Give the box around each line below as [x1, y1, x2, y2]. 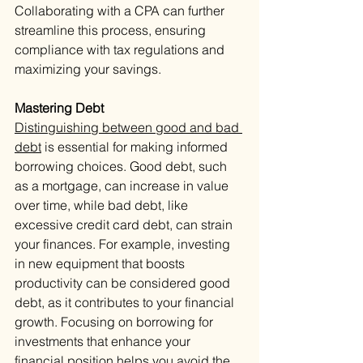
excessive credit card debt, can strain [15, 216, 236, 233]
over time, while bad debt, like [15, 197, 191, 214]
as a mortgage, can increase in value [15, 177, 232, 194]
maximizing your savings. [15, 61, 161, 78]
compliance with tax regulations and [15, 41, 228, 58]
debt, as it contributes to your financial [15, 294, 237, 311]
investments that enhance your [15, 333, 194, 350]
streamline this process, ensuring [15, 22, 209, 39]
